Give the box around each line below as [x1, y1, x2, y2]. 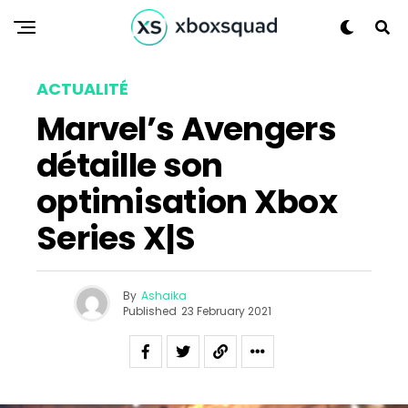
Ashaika [140, 287, 187, 303]
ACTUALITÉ [36, 77, 128, 100]
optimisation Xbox [36, 178, 337, 225]
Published [122, 302, 177, 319]
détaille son [36, 142, 223, 189]
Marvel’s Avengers [36, 106, 336, 152]
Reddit [141, 368, 187, 387]
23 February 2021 [180, 302, 271, 319]
